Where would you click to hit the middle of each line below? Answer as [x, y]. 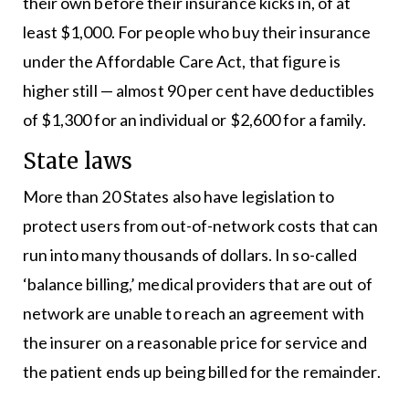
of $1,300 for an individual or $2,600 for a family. [194, 119]
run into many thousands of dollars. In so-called [190, 254]
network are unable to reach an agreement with [194, 313]
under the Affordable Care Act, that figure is [182, 61]
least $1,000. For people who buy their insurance [197, 31]
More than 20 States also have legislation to [178, 196]
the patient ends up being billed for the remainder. [201, 371]
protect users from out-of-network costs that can [200, 225]
